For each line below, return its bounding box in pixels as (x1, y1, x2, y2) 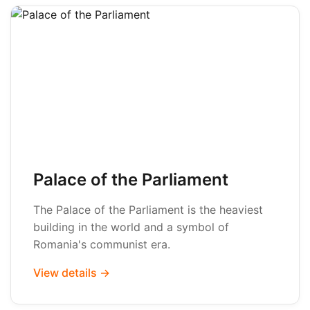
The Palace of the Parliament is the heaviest (33, 203, 263, 217)
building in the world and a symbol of (33, 220, 229, 234)
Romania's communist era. (33, 237, 170, 251)
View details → (33, 266, 110, 280)
